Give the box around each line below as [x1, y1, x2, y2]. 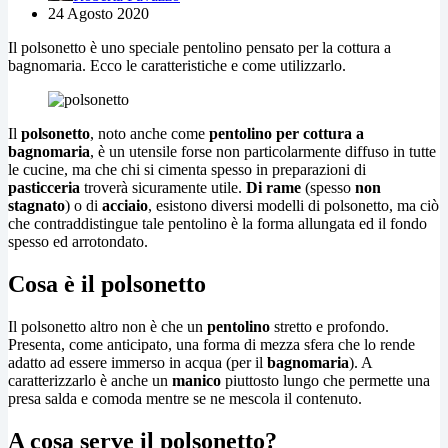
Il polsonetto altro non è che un [8, 317, 207, 335]
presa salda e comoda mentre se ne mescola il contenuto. [8, 389, 362, 407]
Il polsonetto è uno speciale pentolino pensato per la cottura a [8, 38, 391, 56]
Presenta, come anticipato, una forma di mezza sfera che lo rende [8, 335, 415, 353]
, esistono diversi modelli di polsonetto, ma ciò [148, 196, 439, 214]
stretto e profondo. [270, 317, 389, 335]
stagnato [8, 196, 65, 214]
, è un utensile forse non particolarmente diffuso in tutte [90, 142, 436, 160]
